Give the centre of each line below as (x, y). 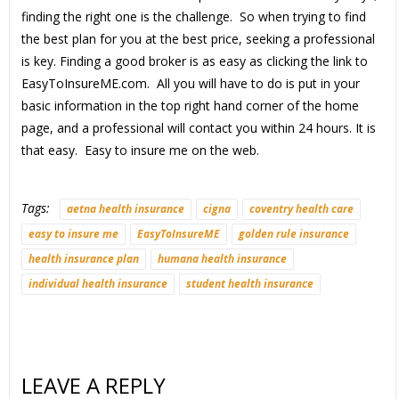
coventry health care (301, 209)
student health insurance (249, 284)
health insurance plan (83, 259)
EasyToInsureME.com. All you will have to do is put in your (190, 84)
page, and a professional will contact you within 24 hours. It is (198, 128)
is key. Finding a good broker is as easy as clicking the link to (194, 61)
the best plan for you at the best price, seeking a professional (198, 39)
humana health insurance (222, 259)
